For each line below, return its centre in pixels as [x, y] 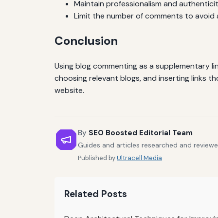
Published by [97, 158]
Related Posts [96, 194]
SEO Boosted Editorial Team [141, 133]
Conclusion [86, 40]
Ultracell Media [139, 158]
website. [69, 90]
